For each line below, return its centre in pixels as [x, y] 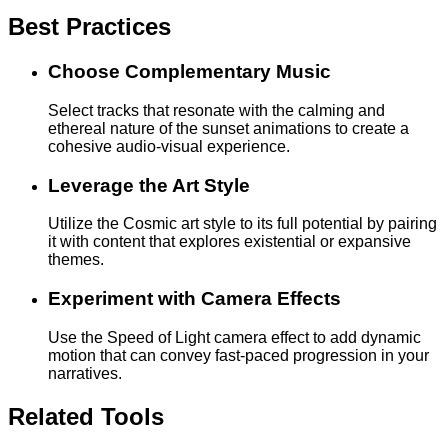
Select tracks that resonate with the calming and [216, 110]
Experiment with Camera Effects [194, 299]
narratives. [85, 373]
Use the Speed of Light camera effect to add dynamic [234, 337]
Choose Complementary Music [189, 72]
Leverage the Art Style [149, 185]
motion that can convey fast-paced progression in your [238, 355]
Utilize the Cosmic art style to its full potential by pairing [242, 224]
